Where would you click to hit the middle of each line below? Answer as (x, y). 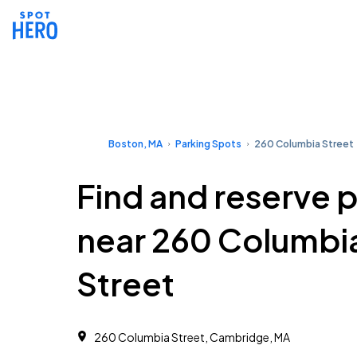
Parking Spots (208, 144)
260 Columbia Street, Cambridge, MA (192, 337)
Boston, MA (135, 144)
